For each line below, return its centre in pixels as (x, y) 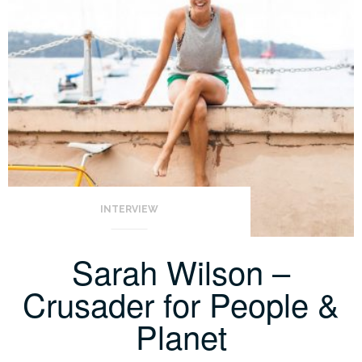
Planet (181, 335)
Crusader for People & (181, 303)
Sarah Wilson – (181, 271)
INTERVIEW (129, 209)
